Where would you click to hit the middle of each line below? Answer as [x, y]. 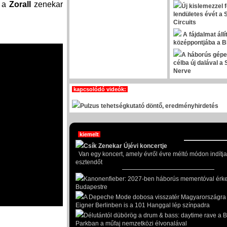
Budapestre [91, 187]
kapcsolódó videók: [100, 89]
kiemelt [89, 134]
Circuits [185, 22]
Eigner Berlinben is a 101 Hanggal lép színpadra [143, 205]
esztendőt [89, 162]
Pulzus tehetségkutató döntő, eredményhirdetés [149, 106]
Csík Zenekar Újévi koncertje [125, 146]
